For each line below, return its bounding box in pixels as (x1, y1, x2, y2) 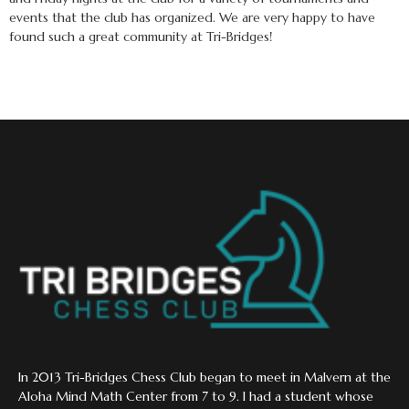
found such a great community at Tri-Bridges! (9, 27, 272, 45)
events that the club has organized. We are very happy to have (9, 8, 375, 26)
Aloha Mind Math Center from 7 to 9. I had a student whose (18, 387, 373, 404)
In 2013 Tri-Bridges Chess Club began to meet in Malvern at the (18, 368, 391, 385)
